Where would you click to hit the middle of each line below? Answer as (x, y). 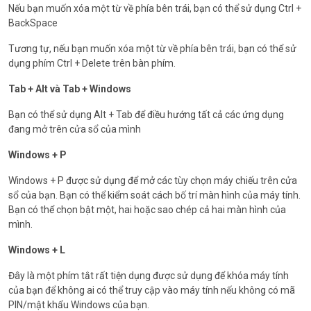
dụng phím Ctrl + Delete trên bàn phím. (92, 63)
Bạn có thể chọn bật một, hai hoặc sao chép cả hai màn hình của (147, 209)
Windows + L (37, 250)
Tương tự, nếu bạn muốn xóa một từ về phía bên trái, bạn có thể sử (152, 48)
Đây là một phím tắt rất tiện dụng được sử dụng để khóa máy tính (149, 275)
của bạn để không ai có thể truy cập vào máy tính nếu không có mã (152, 290)
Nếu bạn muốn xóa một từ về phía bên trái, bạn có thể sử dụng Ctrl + (155, 8)
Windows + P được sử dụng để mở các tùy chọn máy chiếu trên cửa (153, 180)
